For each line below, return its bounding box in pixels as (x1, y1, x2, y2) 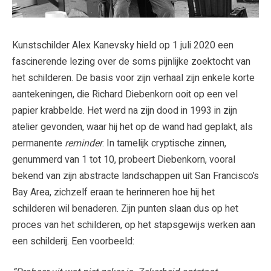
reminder (65, 136, 102, 151)
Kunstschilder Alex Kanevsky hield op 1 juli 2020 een (12, 38, 233, 53)
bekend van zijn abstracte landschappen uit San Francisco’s (12, 169, 259, 184)
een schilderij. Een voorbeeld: (12, 234, 134, 249)
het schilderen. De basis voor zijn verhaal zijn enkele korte (12, 71, 255, 86)
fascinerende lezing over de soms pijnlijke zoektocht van (12, 54, 250, 70)
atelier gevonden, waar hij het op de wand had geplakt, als (12, 120, 253, 135)
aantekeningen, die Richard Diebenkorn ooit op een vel (12, 87, 238, 102)
